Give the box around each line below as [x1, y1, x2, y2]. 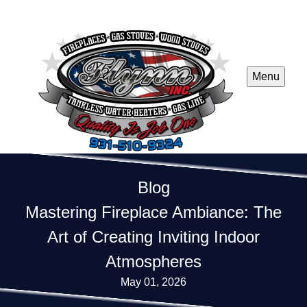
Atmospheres [106, 252, 201, 271]
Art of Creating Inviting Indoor [47, 228, 260, 247]
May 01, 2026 [121, 276, 186, 288]
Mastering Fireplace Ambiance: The [25, 203, 282, 222]
